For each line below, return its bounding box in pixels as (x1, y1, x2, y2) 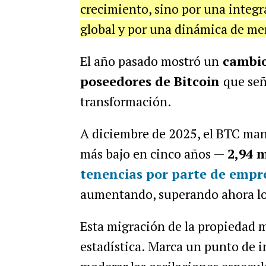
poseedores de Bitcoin (80, 72, 223, 90)
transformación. (80, 93, 172, 110)
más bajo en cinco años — (80, 145, 227, 162)
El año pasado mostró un (80, 52, 219, 69)
